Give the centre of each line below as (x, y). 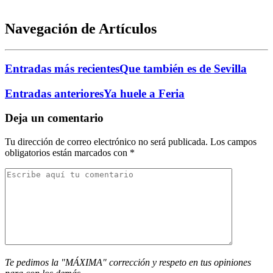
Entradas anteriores (54, 93)
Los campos (232, 142)
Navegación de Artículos (81, 29)
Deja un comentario (54, 118)
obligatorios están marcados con (67, 153)
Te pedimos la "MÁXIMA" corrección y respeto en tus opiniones (128, 263)
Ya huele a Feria (144, 93)
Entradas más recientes (62, 68)
